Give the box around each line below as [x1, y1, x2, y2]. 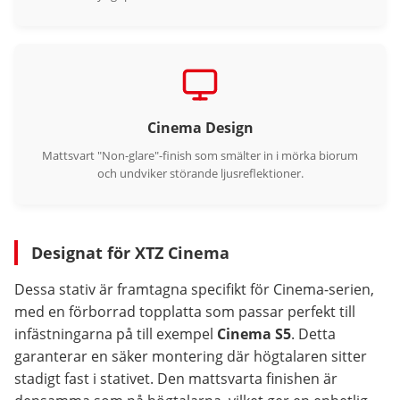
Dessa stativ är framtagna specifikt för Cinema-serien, [14, 279, 374, 300]
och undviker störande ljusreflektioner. [96, 165, 304, 182]
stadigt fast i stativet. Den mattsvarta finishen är [14, 369, 337, 389]
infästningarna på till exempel [14, 324, 217, 345]
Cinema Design [146, 118, 254, 138]
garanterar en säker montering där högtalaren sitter [14, 346, 367, 367]
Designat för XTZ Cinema [31, 242, 229, 264]
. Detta [291, 324, 336, 345]
